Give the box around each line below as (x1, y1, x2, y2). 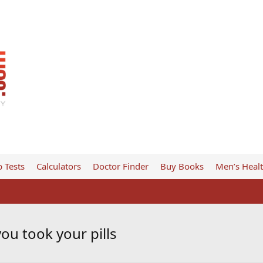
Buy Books (160, 160, 204, 172)
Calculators (36, 160, 81, 172)
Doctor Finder (92, 160, 149, 172)
